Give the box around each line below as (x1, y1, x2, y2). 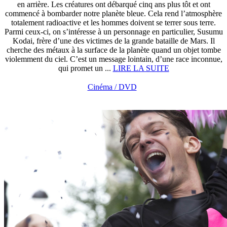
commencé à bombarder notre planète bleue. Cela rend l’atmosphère (5, 9, 222, 18)
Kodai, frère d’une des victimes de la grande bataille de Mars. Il (12, 36, 215, 45)
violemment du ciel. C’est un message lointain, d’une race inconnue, (5, 55, 222, 63)
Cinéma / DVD (87, 83, 137, 91)
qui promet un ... (58, 64, 113, 72)
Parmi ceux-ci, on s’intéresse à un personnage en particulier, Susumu (4, 27, 223, 36)
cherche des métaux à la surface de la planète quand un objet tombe (6, 46, 221, 54)
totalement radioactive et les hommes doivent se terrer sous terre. (11, 18, 216, 27)
